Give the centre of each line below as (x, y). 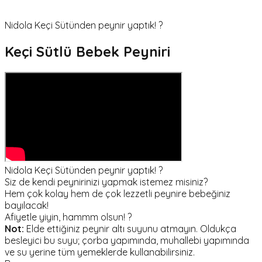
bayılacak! (27, 205)
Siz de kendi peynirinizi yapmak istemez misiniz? (106, 182)
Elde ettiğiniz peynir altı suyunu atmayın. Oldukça (130, 228)
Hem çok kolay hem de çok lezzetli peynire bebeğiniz (118, 193)
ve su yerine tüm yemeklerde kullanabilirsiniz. (100, 252)
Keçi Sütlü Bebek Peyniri (87, 51)
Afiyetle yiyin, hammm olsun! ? (68, 217)
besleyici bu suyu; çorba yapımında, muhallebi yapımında (127, 240)
